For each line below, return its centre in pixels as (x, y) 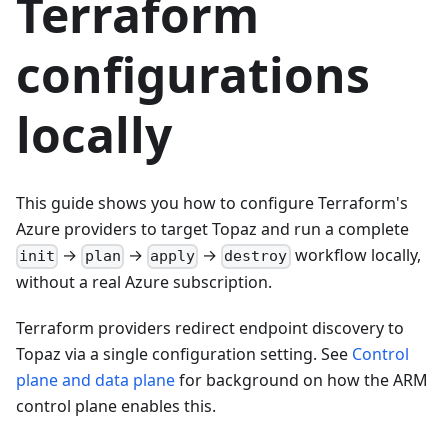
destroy (256, 256)
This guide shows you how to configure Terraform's (212, 203)
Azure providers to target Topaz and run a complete (212, 229)
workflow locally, (355, 255)
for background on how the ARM (301, 380)
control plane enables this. (116, 406)
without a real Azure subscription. (144, 282)
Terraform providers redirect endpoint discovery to (210, 328)
